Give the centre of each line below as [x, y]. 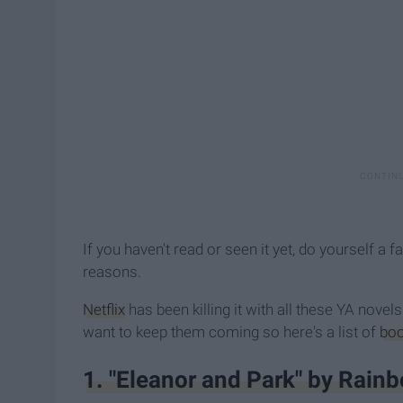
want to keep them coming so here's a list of [231, 331]
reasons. [112, 271]
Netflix [104, 309]
